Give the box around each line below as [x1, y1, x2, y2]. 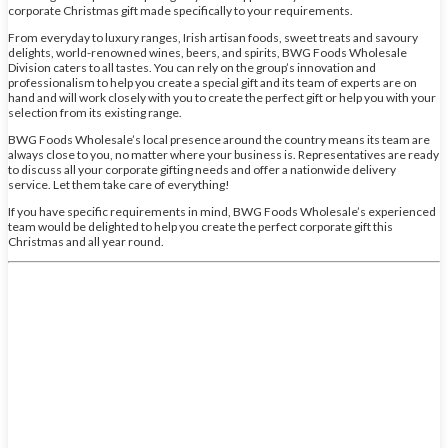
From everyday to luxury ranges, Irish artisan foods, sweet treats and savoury [8, 29, 418, 45]
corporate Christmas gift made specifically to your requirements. [8, 2, 353, 18]
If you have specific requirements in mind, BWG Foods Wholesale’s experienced [8, 203, 436, 219]
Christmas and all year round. [8, 233, 164, 249]
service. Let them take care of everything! [8, 176, 230, 192]
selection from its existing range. [8, 104, 182, 120]
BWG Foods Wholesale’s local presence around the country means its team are [8, 131, 430, 147]
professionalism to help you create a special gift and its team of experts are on [8, 74, 417, 90]
